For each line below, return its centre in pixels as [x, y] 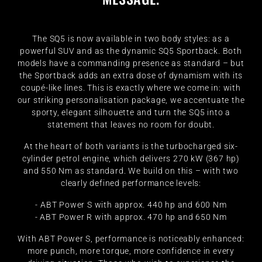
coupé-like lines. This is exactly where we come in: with [131, 88]
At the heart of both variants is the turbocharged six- [131, 146]
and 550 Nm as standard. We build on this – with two [131, 171]
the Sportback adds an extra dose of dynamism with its [131, 75]
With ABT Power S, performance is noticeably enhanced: [131, 239]
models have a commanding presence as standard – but [131, 63]
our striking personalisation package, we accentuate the [131, 100]
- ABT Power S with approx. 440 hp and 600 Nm [131, 205]
